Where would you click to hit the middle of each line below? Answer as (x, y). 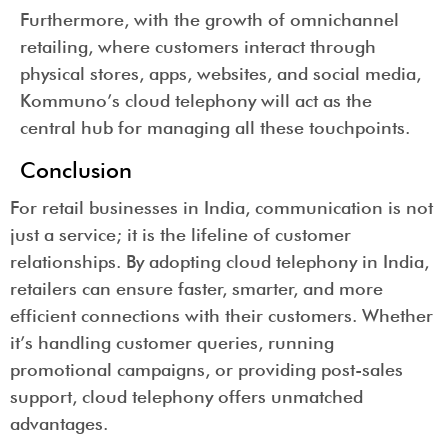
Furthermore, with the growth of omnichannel (209, 20)
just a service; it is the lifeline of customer (180, 234)
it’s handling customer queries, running (172, 342)
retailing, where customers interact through (198, 47)
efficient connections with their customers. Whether (221, 315)
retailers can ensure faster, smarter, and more (196, 288)
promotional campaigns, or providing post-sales (206, 369)
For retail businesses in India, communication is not (221, 207)
